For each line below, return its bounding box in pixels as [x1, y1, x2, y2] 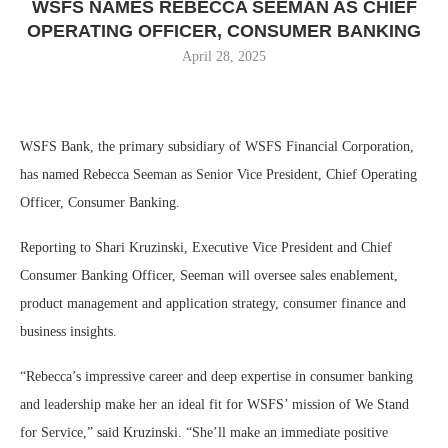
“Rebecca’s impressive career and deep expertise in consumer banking [20, 368, 413, 384]
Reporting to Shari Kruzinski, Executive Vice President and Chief [20, 239, 392, 255]
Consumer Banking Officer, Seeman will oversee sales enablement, [20, 267, 398, 283]
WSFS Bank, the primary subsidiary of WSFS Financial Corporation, [20, 138, 414, 154]
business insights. [20, 323, 117, 339]
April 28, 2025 [182, 48, 266, 64]
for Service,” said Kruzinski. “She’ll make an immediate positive [20, 424, 388, 440]
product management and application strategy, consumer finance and [20, 295, 406, 311]
